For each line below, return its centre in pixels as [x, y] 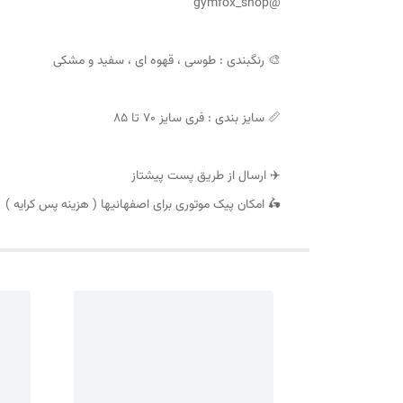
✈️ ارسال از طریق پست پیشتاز [204, 176]
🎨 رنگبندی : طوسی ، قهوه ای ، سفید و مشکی [167, 61]
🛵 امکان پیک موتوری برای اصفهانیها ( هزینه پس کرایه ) [143, 205]
